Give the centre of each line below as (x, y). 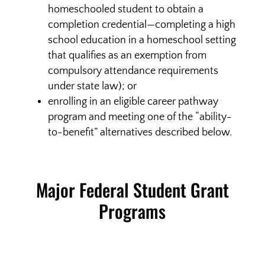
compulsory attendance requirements (133, 71)
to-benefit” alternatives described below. (140, 132)
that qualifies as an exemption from (127, 56)
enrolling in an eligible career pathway (133, 102)
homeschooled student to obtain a (125, 9)
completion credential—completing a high (141, 25)
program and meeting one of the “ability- (140, 117)
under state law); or (92, 86)
